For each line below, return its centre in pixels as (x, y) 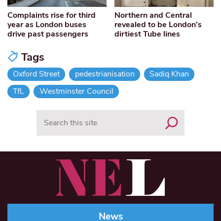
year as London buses (47, 25)
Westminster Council (76, 92)
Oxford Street (37, 74)
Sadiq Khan (169, 74)
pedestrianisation (105, 74)
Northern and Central (153, 16)
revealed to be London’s (158, 25)
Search (48, 115)
